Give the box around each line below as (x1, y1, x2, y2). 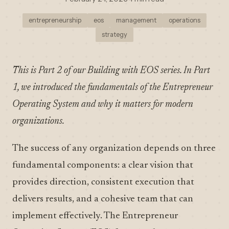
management (116, 16, 156, 24)
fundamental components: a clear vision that (12, 161, 193, 170)
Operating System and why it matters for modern (12, 100, 193, 109)
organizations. (12, 117, 64, 126)
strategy (102, 31, 127, 38)
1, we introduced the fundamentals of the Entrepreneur (12, 83, 213, 93)
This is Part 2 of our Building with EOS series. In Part (12, 66, 210, 76)
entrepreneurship (29, 16, 81, 24)
